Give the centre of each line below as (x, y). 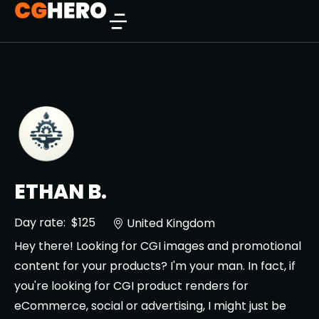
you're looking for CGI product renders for (131, 286)
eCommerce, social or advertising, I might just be (150, 306)
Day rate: (40, 223)
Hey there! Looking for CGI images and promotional (158, 246)
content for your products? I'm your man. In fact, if (155, 266)
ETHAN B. (61, 192)
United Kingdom (171, 223)
